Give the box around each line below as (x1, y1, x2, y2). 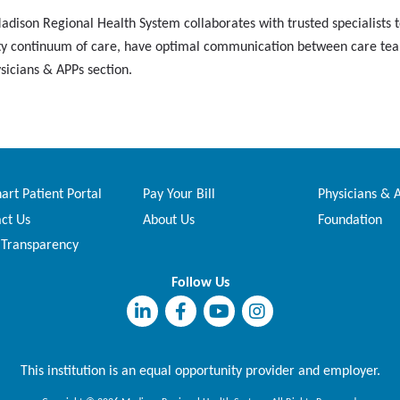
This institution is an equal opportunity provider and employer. (20, 363, 380, 379)
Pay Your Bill (143, 187, 215, 202)
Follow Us (171, 276, 229, 291)
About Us (143, 212, 195, 228)
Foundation (318, 212, 382, 228)
